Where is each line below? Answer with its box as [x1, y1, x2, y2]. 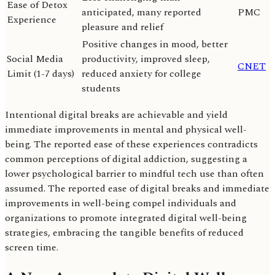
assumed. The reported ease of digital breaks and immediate [5, 181, 269, 196]
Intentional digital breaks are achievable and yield [5, 107, 228, 123]
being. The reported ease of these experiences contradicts [5, 137, 258, 152]
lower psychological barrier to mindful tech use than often [5, 166, 264, 182]
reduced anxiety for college [82, 66, 201, 82]
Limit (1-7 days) [7, 66, 74, 82]
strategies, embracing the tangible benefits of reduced [5, 225, 244, 241]
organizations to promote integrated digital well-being [5, 211, 247, 226]
